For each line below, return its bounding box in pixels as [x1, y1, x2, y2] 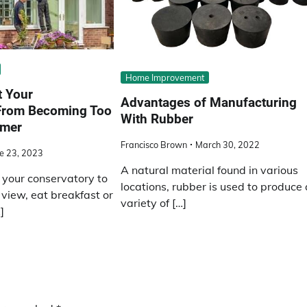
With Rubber [121, 110, 194, 127]
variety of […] [121, 195, 187, 210]
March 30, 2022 [195, 138, 260, 150]
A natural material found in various [121, 162, 299, 177]
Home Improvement [125, 71, 205, 83]
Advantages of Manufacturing [121, 94, 297, 110]
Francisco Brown [121, 138, 188, 150]
